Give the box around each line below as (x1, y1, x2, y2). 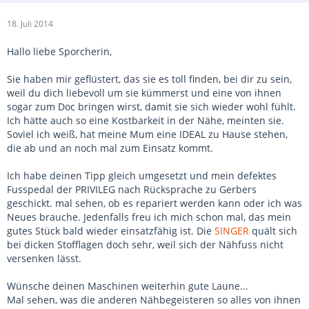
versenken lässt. (7, 252, 81, 266)
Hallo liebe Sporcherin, (7, 45, 112, 59)
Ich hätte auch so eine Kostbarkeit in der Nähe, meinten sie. (7, 114, 284, 128)
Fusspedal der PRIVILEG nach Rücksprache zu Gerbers (7, 183, 257, 197)
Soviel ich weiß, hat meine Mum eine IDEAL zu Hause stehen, (7, 128, 288, 141)
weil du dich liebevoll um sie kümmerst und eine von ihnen (7, 86, 281, 100)
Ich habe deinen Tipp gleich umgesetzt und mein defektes (7, 169, 277, 183)
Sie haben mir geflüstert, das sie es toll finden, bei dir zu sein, (7, 72, 292, 86)
